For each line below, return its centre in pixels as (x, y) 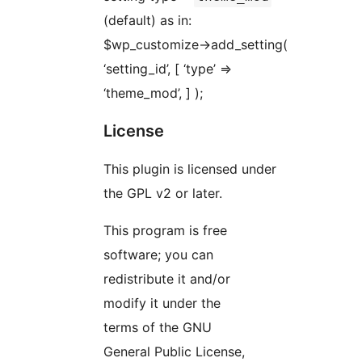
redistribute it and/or (167, 278)
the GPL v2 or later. (163, 193)
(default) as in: (147, 20)
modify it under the (162, 303)
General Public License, (174, 351)
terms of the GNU (158, 327)
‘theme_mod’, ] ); (153, 93)
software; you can (158, 254)
